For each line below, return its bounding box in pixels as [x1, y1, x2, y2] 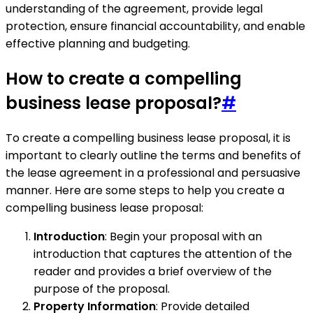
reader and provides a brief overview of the [34, 263, 272, 279]
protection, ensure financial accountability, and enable [6, 18, 305, 35]
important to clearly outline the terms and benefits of [6, 147, 301, 163]
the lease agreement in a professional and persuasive [6, 164, 300, 181]
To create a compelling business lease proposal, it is [6, 129, 291, 146]
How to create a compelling [6, 66, 242, 90]
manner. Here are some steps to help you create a [6, 182, 284, 198]
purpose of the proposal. [34, 280, 170, 297]
